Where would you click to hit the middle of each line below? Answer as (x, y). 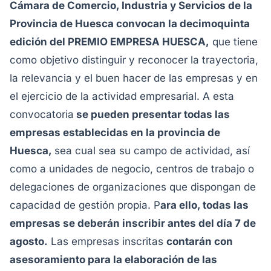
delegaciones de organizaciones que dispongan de (133, 187)
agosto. (29, 241)
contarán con (200, 241)
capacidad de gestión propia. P (85, 205)
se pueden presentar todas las (152, 114)
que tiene (233, 42)
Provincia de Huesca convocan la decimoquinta (130, 24)
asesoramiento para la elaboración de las (113, 260)
